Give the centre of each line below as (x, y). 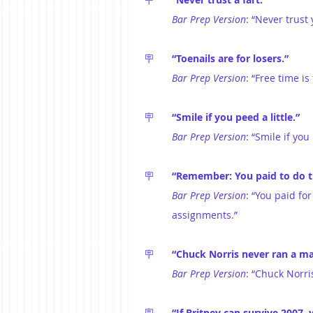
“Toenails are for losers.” (230, 58)
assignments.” (205, 214)
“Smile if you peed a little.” (236, 117)
